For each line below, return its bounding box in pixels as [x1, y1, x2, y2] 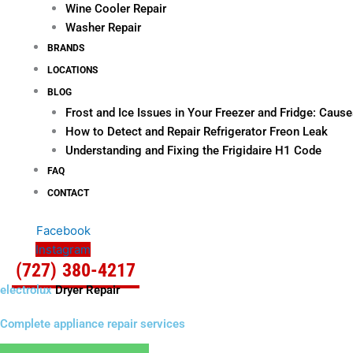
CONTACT [47, 187, 89, 199]
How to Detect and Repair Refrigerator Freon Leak [65, 124, 328, 139]
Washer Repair [65, 20, 141, 35]
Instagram [35, 242, 91, 257]
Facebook [35, 223, 91, 238]
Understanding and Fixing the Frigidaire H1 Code [65, 143, 321, 158]
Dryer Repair [55, 283, 120, 297]
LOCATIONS [47, 64, 98, 76]
